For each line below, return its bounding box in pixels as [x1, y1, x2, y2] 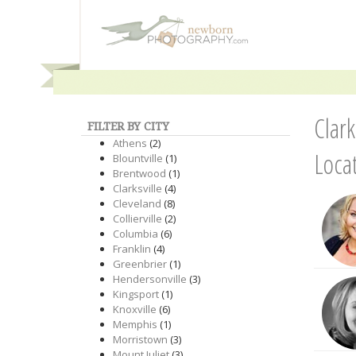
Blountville [113, 151, 163, 165]
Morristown [113, 332, 168, 346]
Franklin [113, 242, 151, 256]
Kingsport [113, 287, 159, 301]
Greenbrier [113, 257, 167, 271]
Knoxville [113, 302, 157, 316]
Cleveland [113, 196, 161, 211]
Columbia [113, 226, 158, 241]
